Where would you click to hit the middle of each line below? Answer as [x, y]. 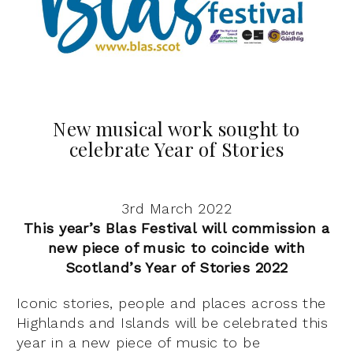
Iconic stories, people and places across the [171, 303]
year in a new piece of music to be [139, 342]
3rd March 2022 [176, 208]
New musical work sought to [176, 128]
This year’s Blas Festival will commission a [176, 228]
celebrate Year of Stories [176, 149]
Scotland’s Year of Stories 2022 [176, 267]
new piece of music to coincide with [176, 247]
